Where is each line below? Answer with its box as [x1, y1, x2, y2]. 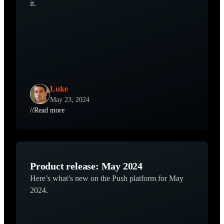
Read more [34, 106, 64, 114]
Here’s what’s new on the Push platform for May [30, 173, 183, 182]
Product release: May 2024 [30, 160, 142, 171]
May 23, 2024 [50, 95, 89, 103]
